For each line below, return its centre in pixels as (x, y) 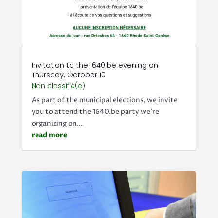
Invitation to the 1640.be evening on (95, 65)
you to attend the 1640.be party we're (95, 111)
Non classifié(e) (58, 85)
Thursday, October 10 (68, 75)
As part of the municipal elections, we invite (104, 100)
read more (49, 135)
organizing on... (57, 123)
